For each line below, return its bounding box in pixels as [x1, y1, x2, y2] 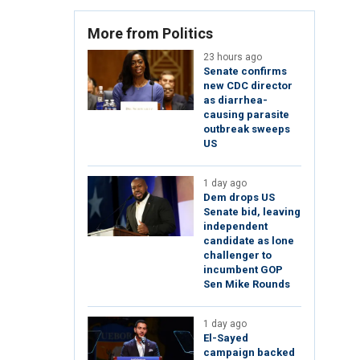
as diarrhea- [203, 94, 268, 107]
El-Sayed [203, 332, 248, 345]
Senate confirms [203, 65, 287, 78]
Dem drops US [203, 191, 275, 204]
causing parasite [203, 108, 289, 121]
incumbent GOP [203, 264, 283, 276]
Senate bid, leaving [203, 206, 301, 219]
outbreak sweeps [203, 123, 290, 136]
